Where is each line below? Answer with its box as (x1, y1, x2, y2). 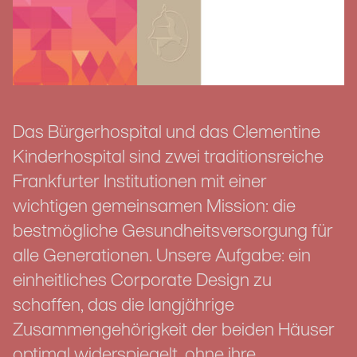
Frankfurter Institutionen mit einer (13, 174, 267, 193)
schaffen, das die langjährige (13, 297, 234, 316)
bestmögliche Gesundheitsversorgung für (13, 223, 333, 242)
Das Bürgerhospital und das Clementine (13, 124, 320, 143)
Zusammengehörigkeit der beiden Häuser (13, 322, 335, 341)
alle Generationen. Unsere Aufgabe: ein (13, 248, 311, 267)
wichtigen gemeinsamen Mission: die (13, 198, 296, 218)
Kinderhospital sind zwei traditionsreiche (13, 149, 324, 168)
